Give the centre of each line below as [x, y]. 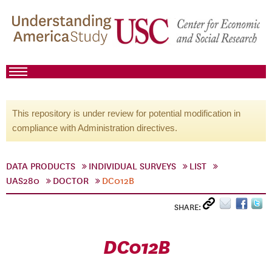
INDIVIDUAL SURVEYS [132, 166]
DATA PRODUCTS [41, 166]
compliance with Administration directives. [95, 128]
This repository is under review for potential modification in [126, 113]
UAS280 [23, 181]
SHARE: [189, 207]
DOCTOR [71, 181]
